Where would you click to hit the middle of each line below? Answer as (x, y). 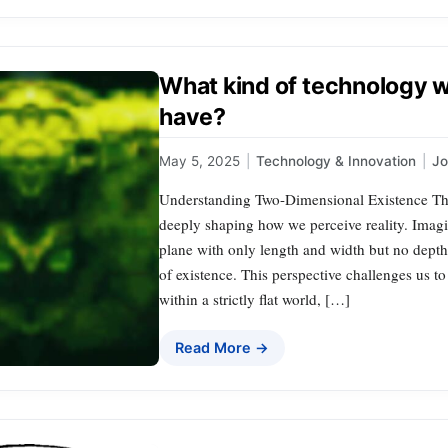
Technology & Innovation (336, 161)
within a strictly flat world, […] (254, 299)
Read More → (222, 348)
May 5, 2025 (199, 161)
